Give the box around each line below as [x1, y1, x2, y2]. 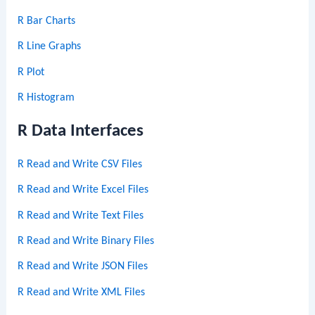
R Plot [18, 66, 45, 78]
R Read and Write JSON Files [18, 261, 148, 273]
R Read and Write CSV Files [18, 159, 143, 171]
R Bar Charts [18, 15, 76, 27]
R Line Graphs [18, 41, 82, 53]
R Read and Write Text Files [18, 210, 144, 221]
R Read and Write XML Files [18, 286, 146, 298]
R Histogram [18, 92, 75, 104]
